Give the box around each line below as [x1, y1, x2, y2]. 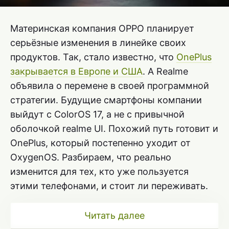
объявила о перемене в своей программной [10, 80, 209, 91]
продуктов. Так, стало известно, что [10, 51, 176, 62]
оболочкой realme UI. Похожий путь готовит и [10, 123, 218, 134]
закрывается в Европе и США [10, 65, 143, 77]
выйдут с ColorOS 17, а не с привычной [10, 108, 185, 120]
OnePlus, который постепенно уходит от [10, 137, 191, 148]
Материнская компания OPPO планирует [10, 22, 194, 34]
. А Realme [143, 65, 188, 77]
